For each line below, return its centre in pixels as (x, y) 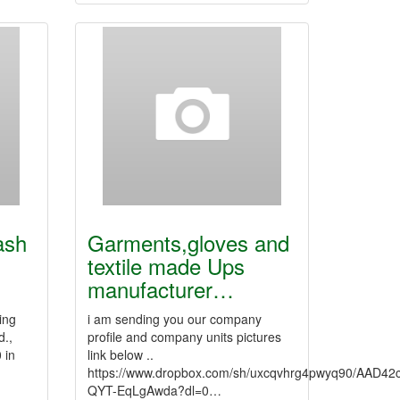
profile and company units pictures (184, 337)
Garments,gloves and (188, 242)
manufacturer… (160, 289)
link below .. (120, 354)
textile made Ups (166, 266)
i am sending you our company (174, 319)
